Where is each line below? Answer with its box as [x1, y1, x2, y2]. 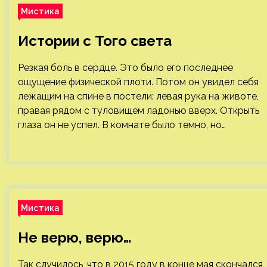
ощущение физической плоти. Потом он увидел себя [18, 76, 259, 88]
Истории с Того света [18, 32, 172, 49]
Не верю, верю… [18, 229, 132, 246]
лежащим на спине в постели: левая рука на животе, [18, 91, 259, 102]
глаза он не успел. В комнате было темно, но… [18, 119, 226, 131]
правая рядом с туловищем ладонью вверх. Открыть [18, 105, 259, 116]
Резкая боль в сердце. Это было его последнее [18, 62, 233, 73]
